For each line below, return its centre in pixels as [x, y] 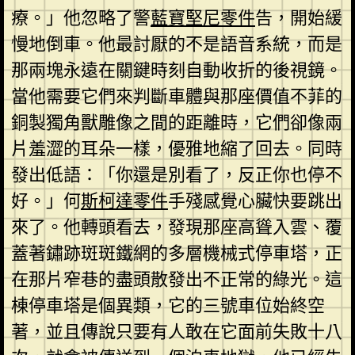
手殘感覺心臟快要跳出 [255, 200]
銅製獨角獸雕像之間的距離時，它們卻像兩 [176, 122]
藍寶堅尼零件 [202, 17]
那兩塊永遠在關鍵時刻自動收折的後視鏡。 [176, 70]
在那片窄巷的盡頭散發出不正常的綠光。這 [176, 279]
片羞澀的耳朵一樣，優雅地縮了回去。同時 [176, 148]
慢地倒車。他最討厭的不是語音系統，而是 [176, 44]
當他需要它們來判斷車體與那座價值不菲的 [176, 96]
